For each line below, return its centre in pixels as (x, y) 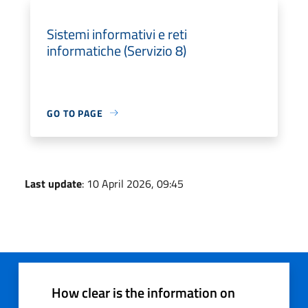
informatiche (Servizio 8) (117, 50)
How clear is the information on (143, 292)
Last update (53, 183)
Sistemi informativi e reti (117, 34)
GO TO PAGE (75, 113)
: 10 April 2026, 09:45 (133, 183)
